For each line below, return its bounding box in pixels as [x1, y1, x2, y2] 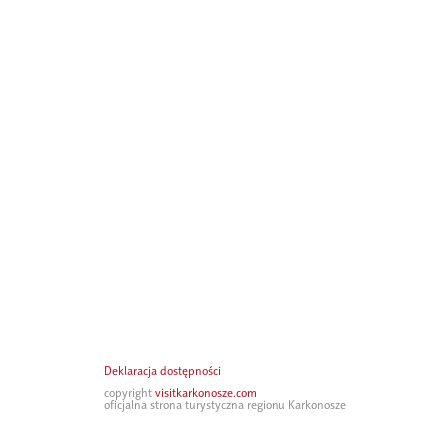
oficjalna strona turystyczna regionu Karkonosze [104, 398, 346, 412]
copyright [104, 386, 155, 400]
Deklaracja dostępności [104, 364, 221, 378]
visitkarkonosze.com [155, 386, 257, 400]
